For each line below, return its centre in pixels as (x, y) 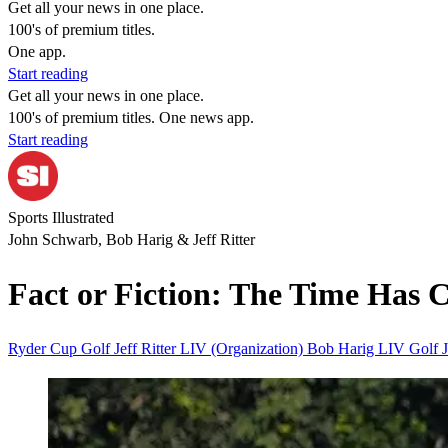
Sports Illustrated (61, 217)
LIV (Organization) (243, 348)
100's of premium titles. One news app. (131, 117)
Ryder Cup (44, 348)
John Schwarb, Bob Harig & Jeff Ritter (131, 239)
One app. (37, 51)
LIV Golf (410, 348)
